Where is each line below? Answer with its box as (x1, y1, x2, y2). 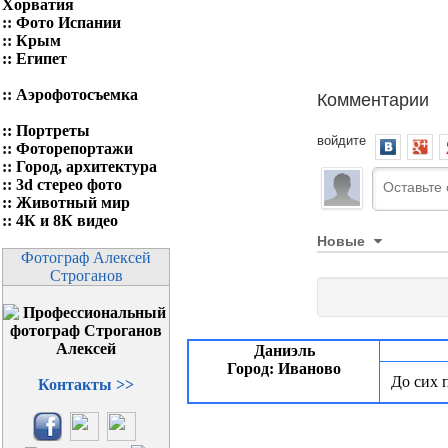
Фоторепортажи (16, 140, 133, 157)
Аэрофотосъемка (16, 86, 138, 103)
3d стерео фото (16, 176, 122, 193)
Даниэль (253, 342, 315, 360)
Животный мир (16, 194, 130, 211)
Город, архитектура (16, 158, 157, 175)
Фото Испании (16, 14, 121, 31)
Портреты (16, 122, 90, 139)
